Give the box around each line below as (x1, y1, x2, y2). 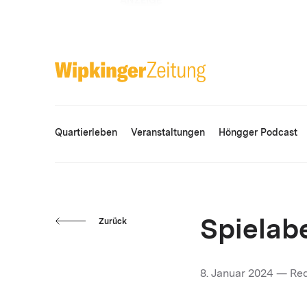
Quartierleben (55, 128, 117, 138)
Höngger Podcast (219, 128, 297, 138)
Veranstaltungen (131, 128, 205, 138)
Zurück (98, 217, 127, 226)
